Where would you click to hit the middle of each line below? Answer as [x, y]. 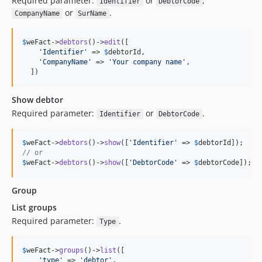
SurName [92, 13]
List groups [34, 207]
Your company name [147, 62]
